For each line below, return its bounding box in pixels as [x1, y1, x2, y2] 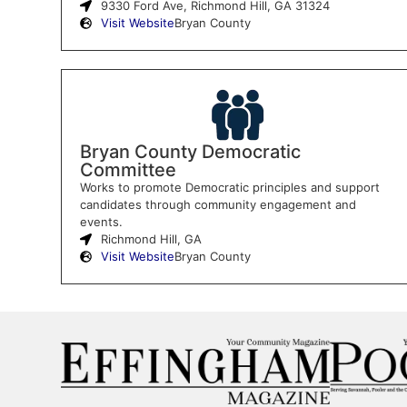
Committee [79, 158, 176, 181]
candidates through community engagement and [79, 196, 356, 212]
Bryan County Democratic [79, 140, 301, 163]
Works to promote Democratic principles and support [79, 179, 380, 194]
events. [79, 213, 123, 229]
